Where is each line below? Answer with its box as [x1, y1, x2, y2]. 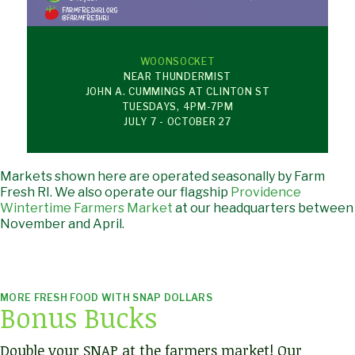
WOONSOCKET [139, 55, 216, 67]
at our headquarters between [175, 200, 353, 216]
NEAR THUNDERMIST [123, 70, 232, 82]
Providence [231, 184, 301, 200]
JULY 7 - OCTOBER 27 [124, 115, 231, 128]
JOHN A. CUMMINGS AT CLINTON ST [85, 85, 270, 97]
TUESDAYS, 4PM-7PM [121, 100, 234, 113]
